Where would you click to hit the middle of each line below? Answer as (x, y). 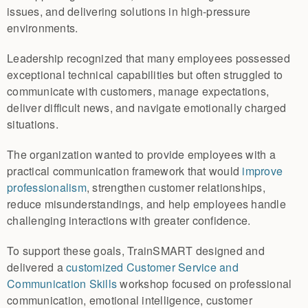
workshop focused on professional (205, 283)
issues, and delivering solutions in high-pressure (129, 11)
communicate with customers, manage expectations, (138, 91)
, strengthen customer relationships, (176, 187)
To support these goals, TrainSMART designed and (136, 250)
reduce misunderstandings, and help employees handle (146, 203)
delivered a (36, 267)
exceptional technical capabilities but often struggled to (145, 74)
